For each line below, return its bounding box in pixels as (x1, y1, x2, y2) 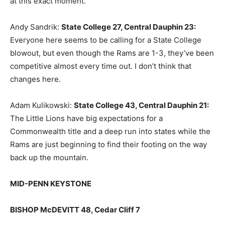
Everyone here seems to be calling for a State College (10, 35, 201, 45)
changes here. (10, 74, 61, 84)
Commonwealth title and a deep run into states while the (10, 127, 210, 137)
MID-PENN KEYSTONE (10, 179, 91, 189)
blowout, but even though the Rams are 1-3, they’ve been (10, 48, 214, 58)
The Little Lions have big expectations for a (10, 114, 163, 124)
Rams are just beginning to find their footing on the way (10, 140, 207, 150)
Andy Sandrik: (10, 22, 61, 32)
